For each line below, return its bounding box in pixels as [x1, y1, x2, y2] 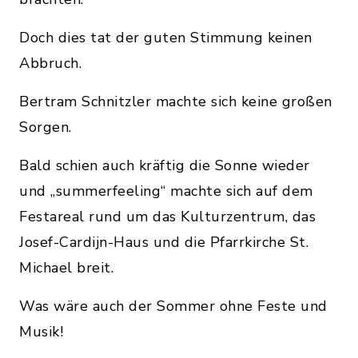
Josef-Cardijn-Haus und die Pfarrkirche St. [19, 232, 308, 252]
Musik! [19, 321, 63, 341]
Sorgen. [19, 117, 72, 137]
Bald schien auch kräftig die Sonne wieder [19, 155, 310, 175]
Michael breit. [19, 257, 113, 277]
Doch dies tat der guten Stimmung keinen [19, 27, 312, 47]
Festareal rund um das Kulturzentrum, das [19, 206, 316, 226]
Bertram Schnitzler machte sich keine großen [19, 91, 332, 111]
